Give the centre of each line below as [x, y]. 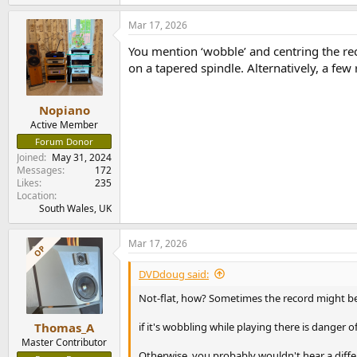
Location [35, 195]
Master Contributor [64, 342]
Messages [39, 170]
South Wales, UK [75, 208]
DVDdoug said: [174, 274]
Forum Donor [64, 141]
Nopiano [64, 110]
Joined [30, 157]
